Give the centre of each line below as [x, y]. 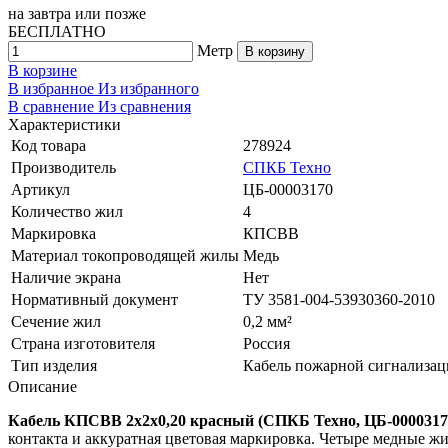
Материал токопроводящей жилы [125, 255]
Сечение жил [56, 321]
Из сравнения [144, 106]
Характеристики [64, 124]
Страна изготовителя [83, 343]
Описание [42, 386]
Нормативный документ [94, 299]
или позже [108, 13]
